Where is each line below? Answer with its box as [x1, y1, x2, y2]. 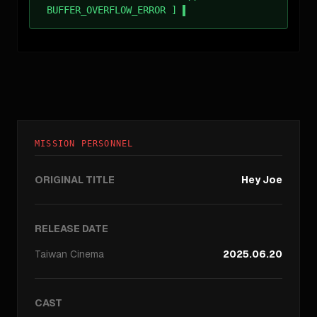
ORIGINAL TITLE [35, 173, 115, 186]
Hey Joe [241, 173, 282, 186]
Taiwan [35, 247, 67, 260]
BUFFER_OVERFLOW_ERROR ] [47, 4, 177, 16]
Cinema [70, 247, 104, 260]
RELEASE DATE [35, 221, 108, 235]
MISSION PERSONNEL [35, 138, 134, 149]
